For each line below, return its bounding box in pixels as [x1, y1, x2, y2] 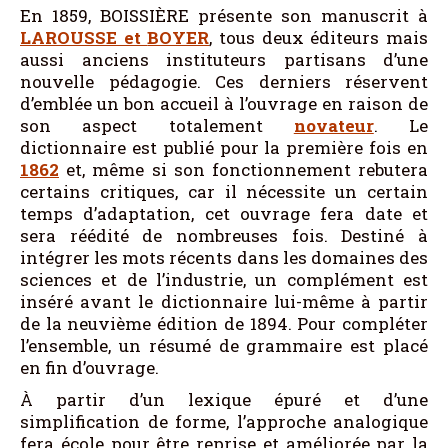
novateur [293, 114, 374, 138]
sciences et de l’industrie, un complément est [20, 268, 428, 292]
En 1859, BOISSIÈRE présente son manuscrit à [20, 4, 428, 28]
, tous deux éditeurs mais [209, 26, 429, 50]
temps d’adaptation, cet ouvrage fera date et [20, 202, 428, 226]
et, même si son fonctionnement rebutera [59, 158, 428, 182]
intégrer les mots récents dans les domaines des [20, 246, 428, 270]
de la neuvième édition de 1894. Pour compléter [20, 312, 428, 336]
